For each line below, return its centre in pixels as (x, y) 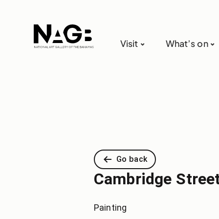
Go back (132, 159)
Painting (110, 208)
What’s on (187, 44)
